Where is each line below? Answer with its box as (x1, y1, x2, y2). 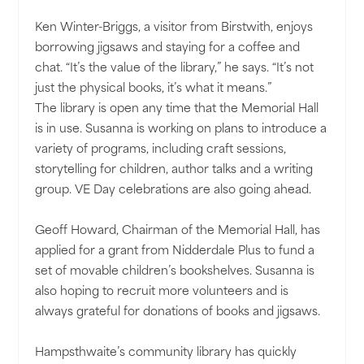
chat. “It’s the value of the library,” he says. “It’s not (35, 63, 314, 76)
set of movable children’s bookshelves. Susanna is (35, 266, 315, 279)
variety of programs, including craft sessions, (35, 144, 287, 157)
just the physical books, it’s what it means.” (35, 83, 272, 96)
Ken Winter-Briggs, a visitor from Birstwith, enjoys (35, 22, 314, 35)
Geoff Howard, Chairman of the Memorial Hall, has (35, 225, 321, 238)
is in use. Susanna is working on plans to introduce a (35, 123, 327, 136)
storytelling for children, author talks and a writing (35, 164, 314, 177)
